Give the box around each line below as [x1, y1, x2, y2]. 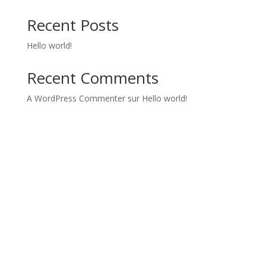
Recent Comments [26, 67, 159, 88]
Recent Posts [26, 14, 119, 36]
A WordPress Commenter [26, 93, 125, 104]
